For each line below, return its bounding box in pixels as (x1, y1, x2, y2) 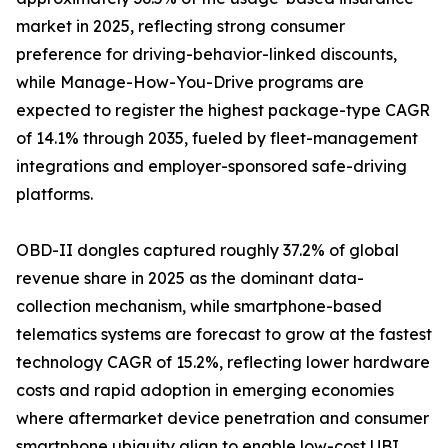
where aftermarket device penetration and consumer (16, 408, 429, 429)
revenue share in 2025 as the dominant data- (16, 268, 364, 289)
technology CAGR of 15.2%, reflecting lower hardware (16, 352, 430, 373)
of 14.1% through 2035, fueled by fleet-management (16, 128, 418, 149)
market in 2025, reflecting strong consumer (16, 16, 345, 37)
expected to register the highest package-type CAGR (16, 100, 430, 121)
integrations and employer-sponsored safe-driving (16, 156, 407, 177)
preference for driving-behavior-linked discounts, (16, 44, 397, 65)
